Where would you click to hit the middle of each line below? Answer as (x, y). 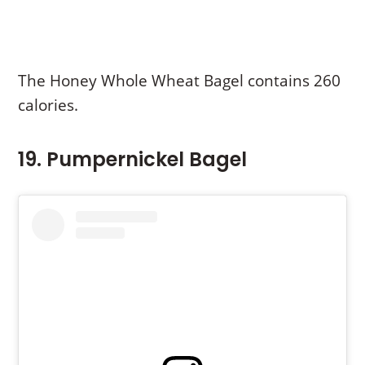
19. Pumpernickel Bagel (133, 160)
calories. (48, 106)
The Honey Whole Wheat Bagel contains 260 (180, 81)
